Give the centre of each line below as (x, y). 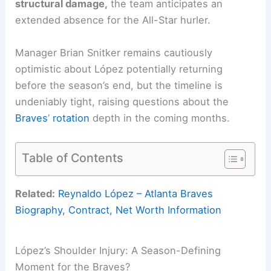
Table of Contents (73, 158)
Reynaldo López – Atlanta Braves (136, 194)
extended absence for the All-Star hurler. (113, 20)
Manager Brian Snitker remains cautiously (114, 52)
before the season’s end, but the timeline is (119, 85)
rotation (71, 118)
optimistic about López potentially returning (119, 69)
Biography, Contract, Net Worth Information (119, 210)
